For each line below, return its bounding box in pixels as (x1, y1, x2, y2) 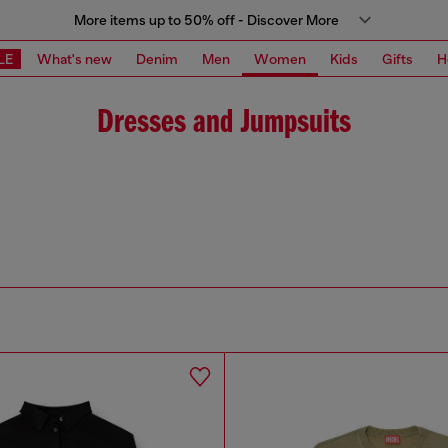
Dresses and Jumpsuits (97, 106, 351, 141)
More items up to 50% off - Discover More (73, 12, 339, 28)
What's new (37, 50, 112, 67)
